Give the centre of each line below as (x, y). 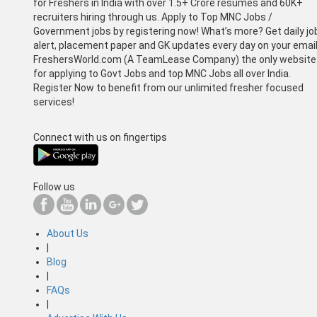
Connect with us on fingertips (100, 137)
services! (54, 102)
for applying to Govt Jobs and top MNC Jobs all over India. (162, 73)
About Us (68, 233)
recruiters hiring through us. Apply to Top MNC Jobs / (153, 17)
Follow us (54, 186)
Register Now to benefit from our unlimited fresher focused (168, 87)
